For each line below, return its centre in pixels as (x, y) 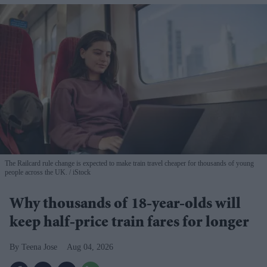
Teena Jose (39, 247)
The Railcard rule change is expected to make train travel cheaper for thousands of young (129, 163)
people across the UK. (36, 172)
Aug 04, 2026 (90, 247)
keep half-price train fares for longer (129, 223)
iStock (81, 172)
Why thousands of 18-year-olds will (125, 205)
